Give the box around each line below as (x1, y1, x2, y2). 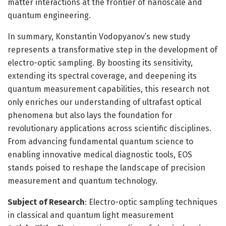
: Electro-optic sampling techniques (85, 197, 217, 207)
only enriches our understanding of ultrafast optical (8, 97, 201, 107)
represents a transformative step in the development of (8, 44, 217, 54)
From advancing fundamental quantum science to (8, 136, 193, 146)
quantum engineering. (8, 10, 91, 20)
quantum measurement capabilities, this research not (8, 84, 209, 94)
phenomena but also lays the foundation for (8, 110, 173, 120)
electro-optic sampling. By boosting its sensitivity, (8, 58, 193, 68)
